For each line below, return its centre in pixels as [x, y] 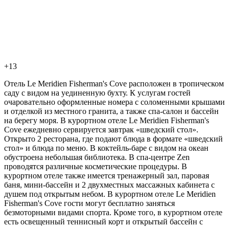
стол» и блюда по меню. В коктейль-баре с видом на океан [106, 148]
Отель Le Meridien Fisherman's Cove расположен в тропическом [114, 83]
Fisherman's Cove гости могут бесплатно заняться [89, 203]
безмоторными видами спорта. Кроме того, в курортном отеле [113, 212]
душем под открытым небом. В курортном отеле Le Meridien [110, 194]
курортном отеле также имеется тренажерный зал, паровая [107, 175]
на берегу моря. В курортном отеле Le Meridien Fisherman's [107, 120]
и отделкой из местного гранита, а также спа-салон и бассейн [111, 111]
